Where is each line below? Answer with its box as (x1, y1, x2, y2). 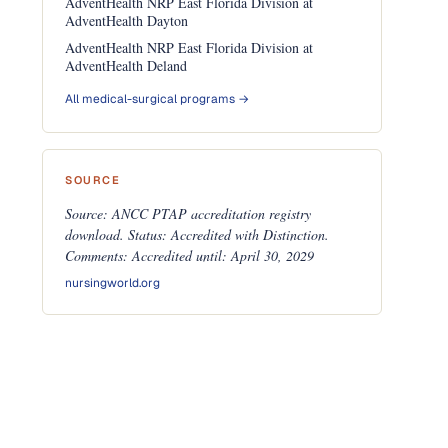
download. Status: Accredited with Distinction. (65, 225, 330, 244)
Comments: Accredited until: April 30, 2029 (65, 246, 315, 265)
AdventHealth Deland (65, 56, 188, 75)
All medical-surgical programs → (65, 91, 250, 107)
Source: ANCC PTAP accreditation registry (65, 204, 312, 223)
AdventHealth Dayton (65, 11, 189, 30)
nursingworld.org (65, 275, 161, 291)
